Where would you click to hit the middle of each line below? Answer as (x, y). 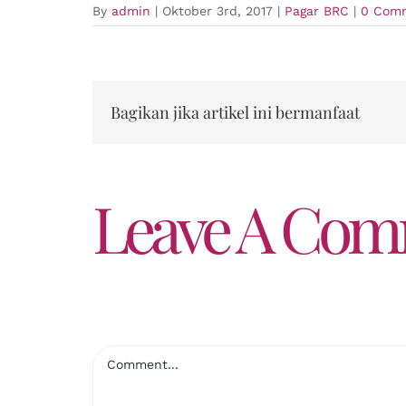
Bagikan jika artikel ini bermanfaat (235, 112)
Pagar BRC (317, 11)
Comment (124, 354)
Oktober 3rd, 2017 (217, 11)
